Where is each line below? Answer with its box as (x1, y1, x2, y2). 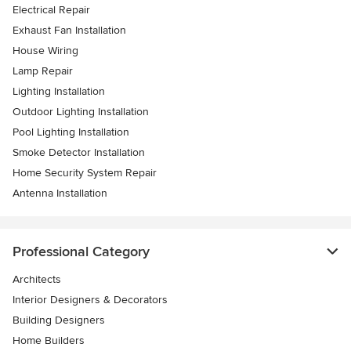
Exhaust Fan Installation (13, 23, 126, 37)
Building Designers (13, 313, 105, 327)
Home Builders (13, 333, 85, 347)
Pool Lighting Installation (13, 125, 129, 139)
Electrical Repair (13, 2, 90, 16)
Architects (13, 272, 61, 286)
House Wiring (13, 43, 78, 57)
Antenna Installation (13, 186, 107, 200)
